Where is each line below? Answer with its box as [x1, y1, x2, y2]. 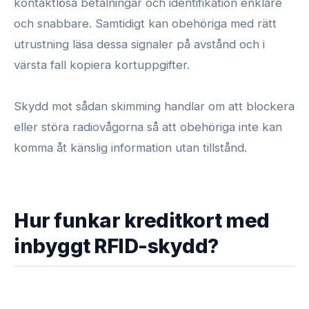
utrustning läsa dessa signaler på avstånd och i [14, 37, 265, 51]
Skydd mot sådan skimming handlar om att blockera [14, 99, 295, 113]
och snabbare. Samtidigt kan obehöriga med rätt [14, 16, 277, 30]
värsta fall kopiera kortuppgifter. [14, 57, 190, 72]
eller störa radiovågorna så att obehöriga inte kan [14, 119, 282, 134]
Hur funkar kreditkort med [14, 208, 270, 232]
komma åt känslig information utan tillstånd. [14, 140, 247, 154]
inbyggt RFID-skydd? [14, 233, 219, 258]
